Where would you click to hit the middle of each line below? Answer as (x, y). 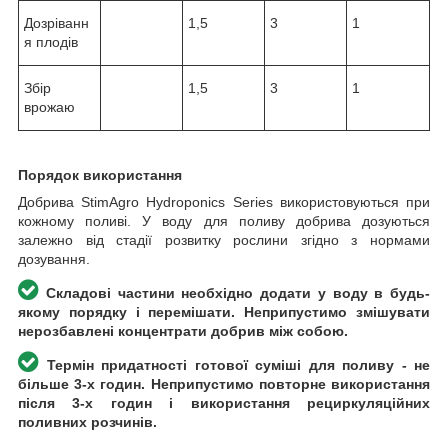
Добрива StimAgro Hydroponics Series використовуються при (224, 202)
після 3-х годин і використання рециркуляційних (224, 403)
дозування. (54, 259)
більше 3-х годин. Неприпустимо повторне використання (224, 384)
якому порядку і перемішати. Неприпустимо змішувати (224, 312)
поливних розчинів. (87, 422)
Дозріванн (56, 23)
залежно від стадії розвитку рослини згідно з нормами (224, 240)
